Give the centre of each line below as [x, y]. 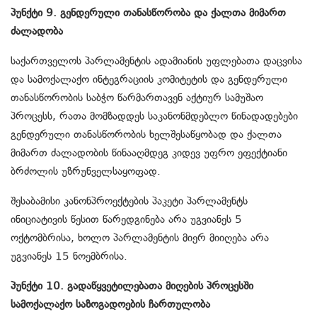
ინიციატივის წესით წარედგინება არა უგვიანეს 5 [126, 220]
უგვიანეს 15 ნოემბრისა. [69, 257]
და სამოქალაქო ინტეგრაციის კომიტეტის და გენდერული [149, 80]
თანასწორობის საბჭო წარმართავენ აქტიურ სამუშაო [137, 98]
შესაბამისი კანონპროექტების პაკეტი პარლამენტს [129, 201]
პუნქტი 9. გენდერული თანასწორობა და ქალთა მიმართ [148, 13]
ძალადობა [37, 31]
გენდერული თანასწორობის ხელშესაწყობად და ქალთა [146, 135]
